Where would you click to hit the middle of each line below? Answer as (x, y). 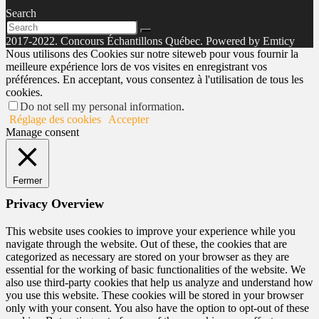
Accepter (129, 119)
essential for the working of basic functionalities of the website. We (156, 270)
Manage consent (42, 132)
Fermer (27, 181)
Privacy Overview (55, 204)
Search (21, 13)
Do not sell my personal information (101, 106)
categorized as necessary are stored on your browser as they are (147, 257)
